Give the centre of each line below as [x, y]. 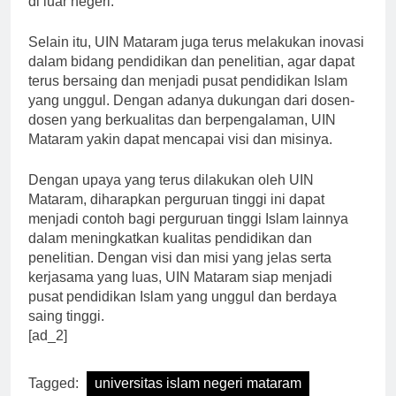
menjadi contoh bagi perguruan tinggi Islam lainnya [188, 218]
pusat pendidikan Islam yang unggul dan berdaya [183, 296]
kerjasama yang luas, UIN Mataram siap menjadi [180, 277]
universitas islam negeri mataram [198, 383]
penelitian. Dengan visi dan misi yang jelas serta [180, 257]
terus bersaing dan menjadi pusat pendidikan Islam [188, 80]
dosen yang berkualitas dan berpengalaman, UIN [182, 119]
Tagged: [55, 383]
